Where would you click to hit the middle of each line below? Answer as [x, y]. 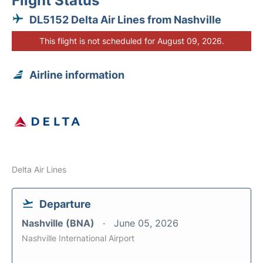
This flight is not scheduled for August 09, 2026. [131, 41]
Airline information [77, 75]
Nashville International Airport [78, 238]
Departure [65, 204]
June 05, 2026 [146, 223]
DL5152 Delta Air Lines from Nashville [125, 20]
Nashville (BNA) [59, 223]
